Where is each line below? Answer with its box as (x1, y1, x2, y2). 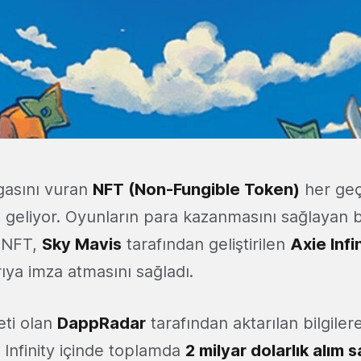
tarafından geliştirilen (122, 234, 290, 255)
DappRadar (57, 313, 146, 334)
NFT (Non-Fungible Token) (93, 180, 300, 200)
